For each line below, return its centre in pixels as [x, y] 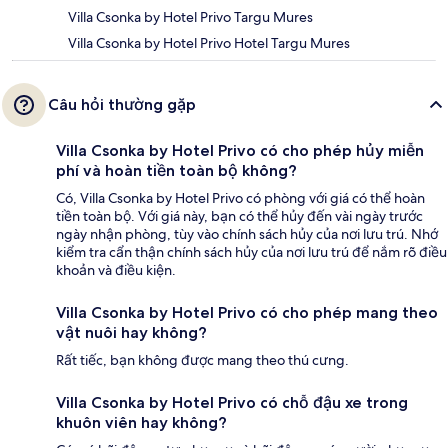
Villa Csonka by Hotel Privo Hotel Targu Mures [209, 42]
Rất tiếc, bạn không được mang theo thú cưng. [202, 359]
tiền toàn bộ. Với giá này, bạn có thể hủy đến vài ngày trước [239, 215]
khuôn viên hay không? [141, 422]
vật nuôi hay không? [131, 332]
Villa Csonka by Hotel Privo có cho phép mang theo [247, 312]
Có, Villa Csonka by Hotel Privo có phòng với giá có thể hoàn [240, 197]
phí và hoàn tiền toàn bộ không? [176, 170]
